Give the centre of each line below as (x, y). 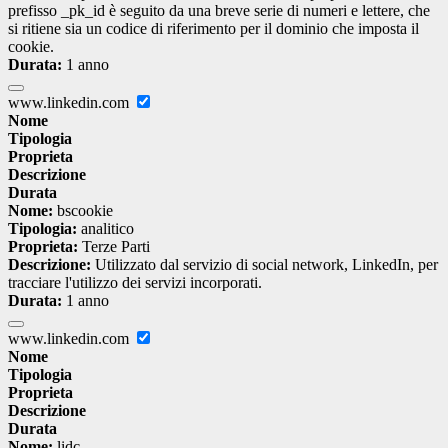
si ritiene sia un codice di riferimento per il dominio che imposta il (213, 29)
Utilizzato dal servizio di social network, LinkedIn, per (264, 265)
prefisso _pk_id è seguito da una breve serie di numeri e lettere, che (219, 11)
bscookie (83, 211)
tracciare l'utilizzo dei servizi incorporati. (135, 283)
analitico (105, 229)
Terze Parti (114, 247)
